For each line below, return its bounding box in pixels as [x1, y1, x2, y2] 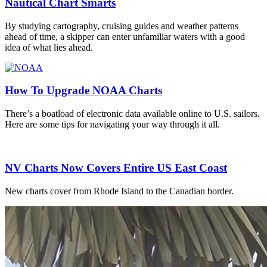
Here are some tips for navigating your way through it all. [5, 119, 220, 130]
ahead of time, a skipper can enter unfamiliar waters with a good [5, 31, 245, 42]
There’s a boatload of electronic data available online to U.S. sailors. [5, 108, 260, 119]
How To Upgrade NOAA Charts [5, 84, 162, 97]
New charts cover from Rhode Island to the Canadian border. [5, 185, 234, 196]
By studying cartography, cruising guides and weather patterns [5, 20, 238, 31]
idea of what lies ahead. [5, 42, 93, 52]
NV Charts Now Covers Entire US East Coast [5, 161, 227, 174]
